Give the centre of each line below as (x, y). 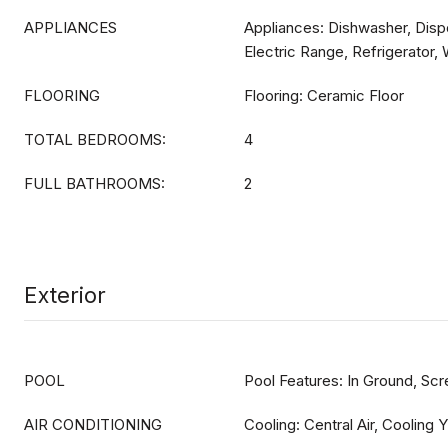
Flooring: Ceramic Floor (324, 95)
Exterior (65, 295)
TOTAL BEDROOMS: (95, 139)
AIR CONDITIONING (93, 424)
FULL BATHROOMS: (94, 183)
